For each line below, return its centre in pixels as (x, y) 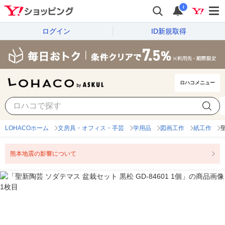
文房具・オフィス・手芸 (91, 128)
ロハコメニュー (197, 83)
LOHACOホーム (27, 128)
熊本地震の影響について (43, 154)
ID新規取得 (169, 31)
